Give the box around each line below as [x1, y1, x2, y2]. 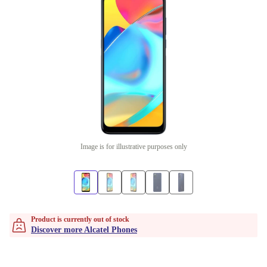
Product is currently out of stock [31, 215, 129, 223]
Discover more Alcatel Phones [31, 225, 137, 234]
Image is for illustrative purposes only [80, 142, 187, 151]
